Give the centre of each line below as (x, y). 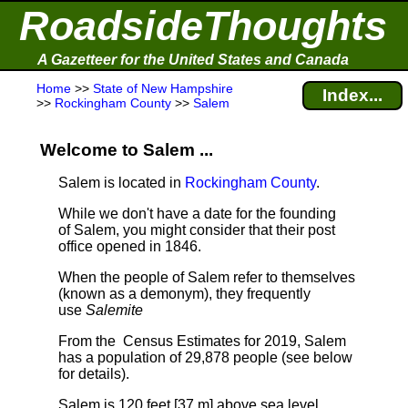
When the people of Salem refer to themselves (207, 277)
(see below (315, 357)
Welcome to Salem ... (127, 150)
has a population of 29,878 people (168, 357)
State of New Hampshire (163, 88)
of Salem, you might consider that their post (197, 230)
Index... (352, 95)
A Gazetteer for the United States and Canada (193, 60)
